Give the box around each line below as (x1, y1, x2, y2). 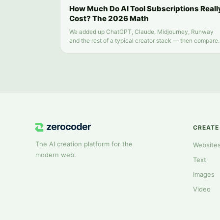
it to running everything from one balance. (69, 46, 183, 54)
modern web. (35, 151, 76, 159)
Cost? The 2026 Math (69, 14, 149, 24)
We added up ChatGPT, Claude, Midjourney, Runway (69, 28, 214, 36)
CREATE (192, 124, 219, 132)
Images (192, 170, 215, 179)
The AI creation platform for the (35, 140, 133, 148)
